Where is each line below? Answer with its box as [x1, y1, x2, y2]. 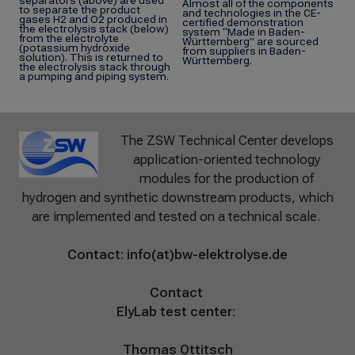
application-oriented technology [132, 152, 321, 167]
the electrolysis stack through [19, 61, 170, 73]
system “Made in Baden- [182, 26, 305, 38]
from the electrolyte [19, 32, 119, 44]
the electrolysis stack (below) [19, 23, 169, 35]
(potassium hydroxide [19, 42, 130, 54]
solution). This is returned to [19, 52, 163, 63]
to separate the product [19, 4, 140, 16]
